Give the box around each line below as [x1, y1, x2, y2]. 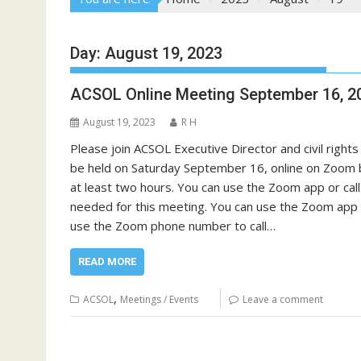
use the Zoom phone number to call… [70, 218, 276, 234]
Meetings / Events [120, 293, 198, 306]
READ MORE [78, 255, 136, 268]
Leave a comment [243, 293, 323, 306]
